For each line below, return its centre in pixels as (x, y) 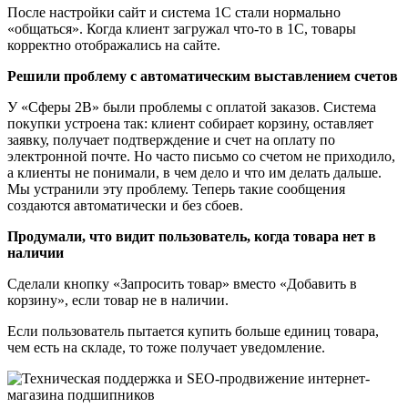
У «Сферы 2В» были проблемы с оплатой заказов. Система (192, 107)
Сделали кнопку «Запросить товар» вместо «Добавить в (182, 283)
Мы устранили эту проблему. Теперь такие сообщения (176, 189)
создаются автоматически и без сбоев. (127, 205)
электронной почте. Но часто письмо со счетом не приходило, (201, 156)
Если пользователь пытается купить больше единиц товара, (193, 331)
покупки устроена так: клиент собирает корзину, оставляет (190, 123)
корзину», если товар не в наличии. (120, 300)
